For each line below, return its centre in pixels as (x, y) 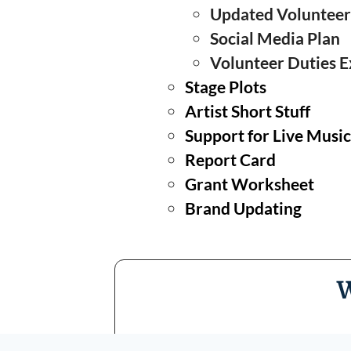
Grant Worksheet (250, 183)
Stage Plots (226, 86)
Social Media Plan (275, 38)
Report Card (231, 159)
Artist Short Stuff (248, 110)
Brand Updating (244, 208)
